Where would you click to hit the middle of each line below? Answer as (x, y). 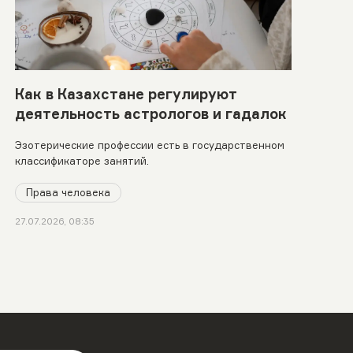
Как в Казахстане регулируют (126, 93)
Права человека (68, 192)
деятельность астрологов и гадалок (150, 113)
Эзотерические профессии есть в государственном (149, 145)
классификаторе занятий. (82, 160)
